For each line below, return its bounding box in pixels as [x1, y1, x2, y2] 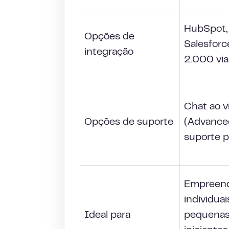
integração [84, 48, 133, 57]
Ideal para [84, 211, 130, 220]
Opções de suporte [84, 118, 173, 127]
